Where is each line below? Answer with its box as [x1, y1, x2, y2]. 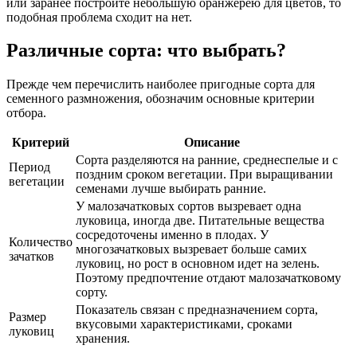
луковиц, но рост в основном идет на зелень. [76, 257, 320, 271]
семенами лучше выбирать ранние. [76, 182, 266, 196]
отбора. [6, 106, 46, 120]
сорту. [76, 285, 108, 300]
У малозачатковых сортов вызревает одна [76, 199, 301, 214]
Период [9, 160, 50, 175]
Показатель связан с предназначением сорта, [76, 303, 318, 317]
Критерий [12, 135, 69, 150]
